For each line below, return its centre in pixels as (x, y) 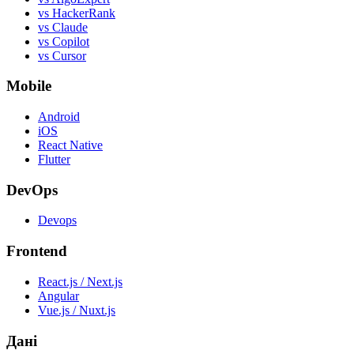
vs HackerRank (77, 13)
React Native (70, 145)
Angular (58, 296)
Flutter (54, 160)
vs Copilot (64, 41)
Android (59, 117)
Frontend (37, 251)
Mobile (29, 86)
